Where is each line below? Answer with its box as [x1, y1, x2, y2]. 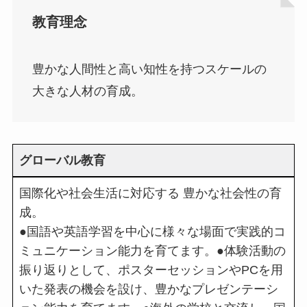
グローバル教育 [19, 153, 106, 168]
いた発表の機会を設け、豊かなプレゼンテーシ [19, 282, 278, 297]
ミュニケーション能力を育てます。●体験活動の [19, 244, 286, 258]
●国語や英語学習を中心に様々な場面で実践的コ [19, 225, 286, 239]
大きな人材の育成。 [32, 84, 143, 99]
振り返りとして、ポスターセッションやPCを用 [19, 263, 283, 278]
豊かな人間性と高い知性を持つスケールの [32, 62, 267, 77]
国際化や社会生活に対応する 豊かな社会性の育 [19, 186, 282, 201]
